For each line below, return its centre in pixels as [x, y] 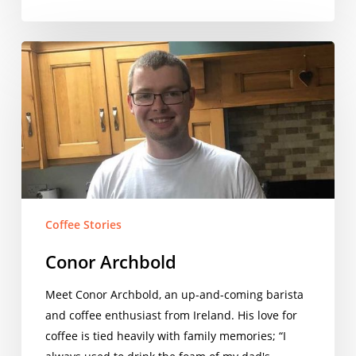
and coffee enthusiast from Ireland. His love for [171, 315]
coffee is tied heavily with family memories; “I [165, 336]
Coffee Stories [83, 225]
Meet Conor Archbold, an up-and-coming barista [174, 295]
